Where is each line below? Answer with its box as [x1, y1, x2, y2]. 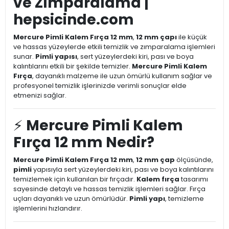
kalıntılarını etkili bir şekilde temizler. [13, 61, 132, 72]
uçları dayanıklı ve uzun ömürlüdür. [13, 194, 129, 204]
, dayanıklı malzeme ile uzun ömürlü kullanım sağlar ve [32, 71, 212, 81]
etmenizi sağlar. [13, 90, 66, 101]
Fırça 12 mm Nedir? [13, 132, 154, 153]
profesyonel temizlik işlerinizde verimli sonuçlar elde [13, 81, 187, 91]
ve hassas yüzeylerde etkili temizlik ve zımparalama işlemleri [13, 42, 215, 52]
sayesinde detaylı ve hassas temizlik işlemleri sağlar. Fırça [13, 184, 205, 194]
